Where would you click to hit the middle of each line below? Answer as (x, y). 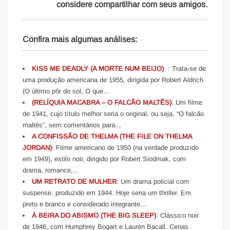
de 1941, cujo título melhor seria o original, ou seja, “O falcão (113, 113)
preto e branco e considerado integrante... (85, 204)
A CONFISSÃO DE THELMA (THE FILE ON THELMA (112, 136)
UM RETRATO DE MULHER (74, 181)
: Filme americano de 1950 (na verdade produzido (126, 147)
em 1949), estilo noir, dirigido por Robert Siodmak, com (104, 159)
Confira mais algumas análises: (80, 39)
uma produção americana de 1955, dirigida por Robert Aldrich (113, 80)
